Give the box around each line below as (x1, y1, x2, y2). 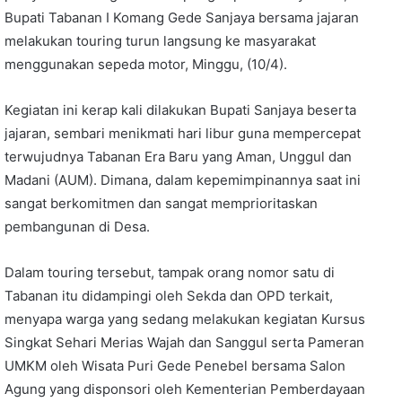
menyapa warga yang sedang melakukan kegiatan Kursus (4, 310, 365, 328)
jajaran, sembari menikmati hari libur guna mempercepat (4, 124, 361, 142)
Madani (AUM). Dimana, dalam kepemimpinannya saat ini (4, 170, 361, 188)
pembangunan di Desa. (4, 217, 150, 235)
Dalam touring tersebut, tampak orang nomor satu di (4, 263, 335, 281)
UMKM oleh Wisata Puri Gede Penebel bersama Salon (4, 356, 345, 374)
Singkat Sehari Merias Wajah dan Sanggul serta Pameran (4, 333, 364, 351)
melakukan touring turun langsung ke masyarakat (4, 31, 316, 49)
